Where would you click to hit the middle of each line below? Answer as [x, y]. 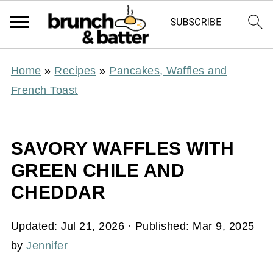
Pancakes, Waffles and [168, 71]
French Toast [44, 90]
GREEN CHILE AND [98, 170]
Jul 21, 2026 [93, 226]
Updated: [36, 226]
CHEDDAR [58, 192]
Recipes [75, 71]
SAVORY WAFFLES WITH [122, 148]
